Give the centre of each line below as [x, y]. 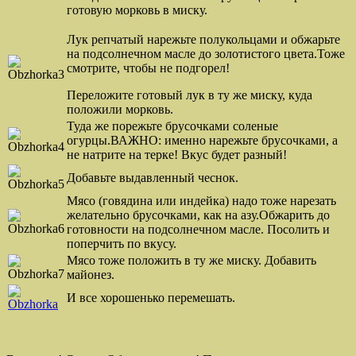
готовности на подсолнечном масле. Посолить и [198, 229]
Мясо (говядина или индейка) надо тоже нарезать [201, 200]
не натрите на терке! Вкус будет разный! [177, 154]
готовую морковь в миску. [137, 10]
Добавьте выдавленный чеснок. [153, 177]
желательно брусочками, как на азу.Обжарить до [198, 215]
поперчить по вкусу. [122, 243]
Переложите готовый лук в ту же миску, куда [190, 95]
